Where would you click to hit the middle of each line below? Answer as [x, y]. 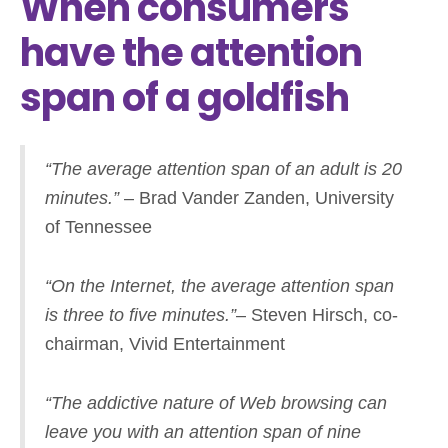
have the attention [191, 52]
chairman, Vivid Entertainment [165, 343]
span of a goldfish [184, 97]
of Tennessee [98, 226]
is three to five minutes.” [140, 314]
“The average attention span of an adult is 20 [223, 168]
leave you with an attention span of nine [203, 431]
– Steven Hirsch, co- [317, 314]
